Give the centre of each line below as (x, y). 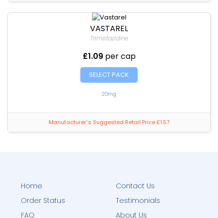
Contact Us (135, 186)
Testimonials (138, 200)
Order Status (43, 200)
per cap (120, 56)
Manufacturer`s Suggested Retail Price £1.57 (109, 122)
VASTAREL (109, 28)
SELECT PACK (109, 75)
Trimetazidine (109, 38)
